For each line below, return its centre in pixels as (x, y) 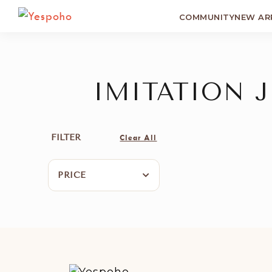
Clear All (138, 137)
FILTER (66, 138)
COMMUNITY (207, 17)
